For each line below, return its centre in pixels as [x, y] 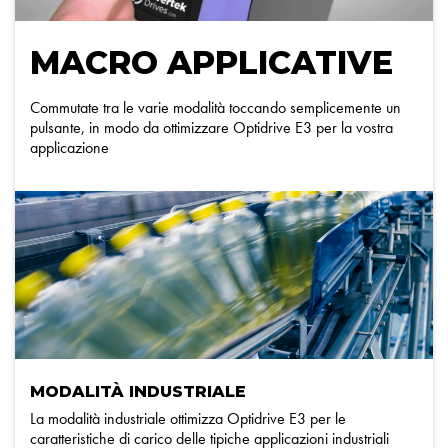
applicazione [69, 147]
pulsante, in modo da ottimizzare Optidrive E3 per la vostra [211, 127]
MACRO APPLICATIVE [211, 62]
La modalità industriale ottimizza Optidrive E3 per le [188, 418]
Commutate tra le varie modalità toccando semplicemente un [215, 107]
